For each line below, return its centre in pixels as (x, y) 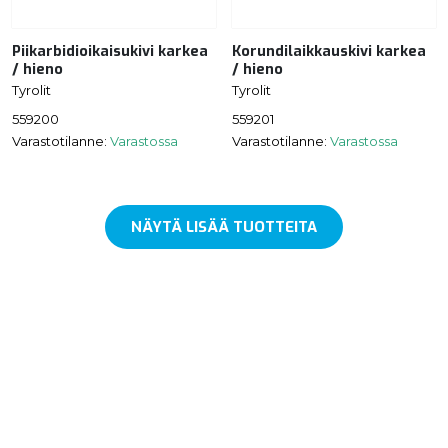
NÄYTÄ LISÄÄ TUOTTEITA (224, 226)
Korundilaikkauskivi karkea (329, 52)
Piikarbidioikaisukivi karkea (110, 52)
